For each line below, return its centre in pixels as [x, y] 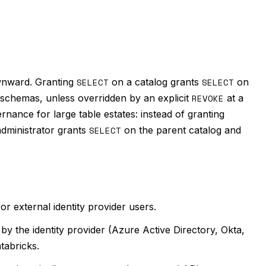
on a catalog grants [155, 82]
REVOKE [208, 98]
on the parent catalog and [181, 130]
